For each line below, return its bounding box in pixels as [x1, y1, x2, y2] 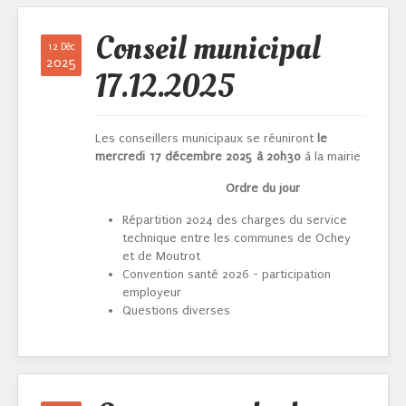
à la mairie [301, 150, 361, 164]
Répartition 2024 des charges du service [122, 213, 347, 227]
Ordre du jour [95, 181, 304, 196]
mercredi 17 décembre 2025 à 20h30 [95, 150, 301, 164]
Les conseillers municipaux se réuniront [95, 131, 317, 146]
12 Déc [47, 42, 75, 53]
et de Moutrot [122, 249, 200, 264]
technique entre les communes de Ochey [122, 231, 351, 246]
